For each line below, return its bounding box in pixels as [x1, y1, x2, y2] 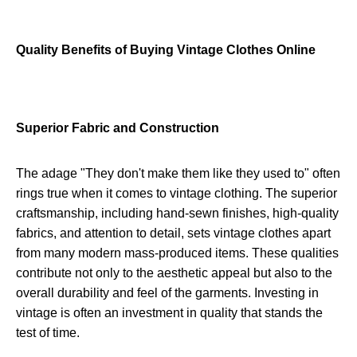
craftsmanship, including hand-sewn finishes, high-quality [16, 206, 339, 221]
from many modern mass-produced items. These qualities [16, 246, 339, 261]
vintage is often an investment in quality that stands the [16, 306, 323, 320]
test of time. [16, 326, 80, 340]
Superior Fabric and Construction [16, 121, 219, 135]
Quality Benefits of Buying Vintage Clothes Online [16, 43, 316, 57]
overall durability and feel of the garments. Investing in [16, 286, 319, 300]
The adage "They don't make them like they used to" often [16, 167, 340, 181]
